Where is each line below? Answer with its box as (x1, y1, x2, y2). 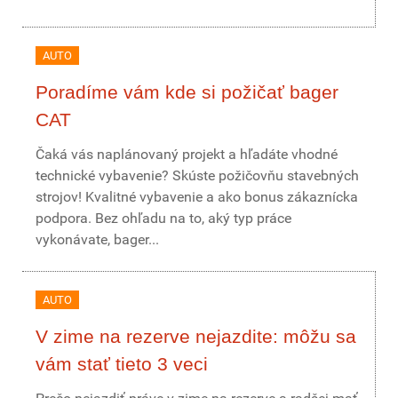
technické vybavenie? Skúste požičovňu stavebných (36, 167, 359, 184)
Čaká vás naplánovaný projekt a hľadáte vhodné (36, 146, 338, 163)
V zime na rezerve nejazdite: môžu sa (36, 326, 356, 346)
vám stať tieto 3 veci (36, 354, 208, 374)
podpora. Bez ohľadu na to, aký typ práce (36, 210, 291, 227)
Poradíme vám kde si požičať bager (36, 82, 338, 102)
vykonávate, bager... (36, 231, 159, 248)
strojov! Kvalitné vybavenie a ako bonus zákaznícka (36, 188, 358, 205)
